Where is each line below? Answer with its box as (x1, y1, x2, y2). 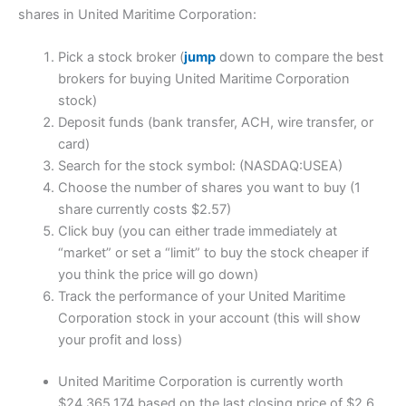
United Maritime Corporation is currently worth (57, 372, 343, 390)
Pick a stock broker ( (57, 49, 184, 66)
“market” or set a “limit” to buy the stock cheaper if (57, 245, 369, 262)
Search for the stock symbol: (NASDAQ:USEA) (57, 158, 343, 175)
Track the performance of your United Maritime (57, 288, 345, 305)
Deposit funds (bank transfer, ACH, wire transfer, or (57, 114, 373, 131)
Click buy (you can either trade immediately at (57, 223, 337, 240)
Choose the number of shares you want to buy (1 (57, 179, 361, 197)
